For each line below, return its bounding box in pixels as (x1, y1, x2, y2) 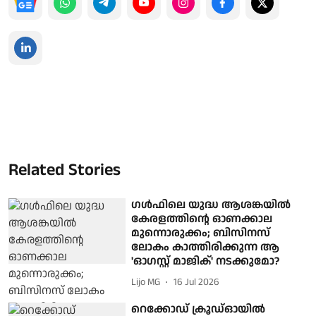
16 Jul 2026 (174, 275, 220, 289)
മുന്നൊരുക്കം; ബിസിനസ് (131, 224, 271, 241)
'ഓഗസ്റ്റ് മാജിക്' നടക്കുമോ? (131, 253, 280, 269)
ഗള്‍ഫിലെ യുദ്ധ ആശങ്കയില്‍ (131, 196, 291, 213)
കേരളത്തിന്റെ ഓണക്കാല (131, 210, 273, 227)
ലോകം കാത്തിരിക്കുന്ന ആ (131, 238, 280, 255)
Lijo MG (131, 275, 161, 289)
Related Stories (8, 157, 121, 182)
